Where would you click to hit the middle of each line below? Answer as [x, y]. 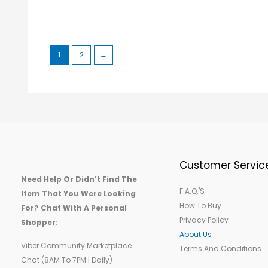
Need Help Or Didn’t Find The [79, 179]
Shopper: [39, 223]
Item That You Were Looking [78, 194]
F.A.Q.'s [192, 191]
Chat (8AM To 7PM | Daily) [67, 260]
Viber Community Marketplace [76, 246]
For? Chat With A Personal [74, 208]
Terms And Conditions [220, 249]
